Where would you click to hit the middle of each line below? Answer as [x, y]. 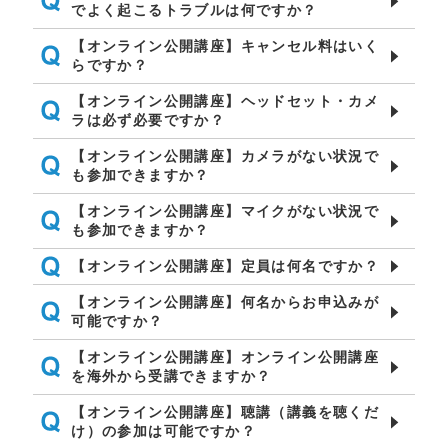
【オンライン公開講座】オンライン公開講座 [225, 357]
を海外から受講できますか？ [171, 376]
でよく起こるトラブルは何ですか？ [194, 10]
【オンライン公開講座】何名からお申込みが [225, 302]
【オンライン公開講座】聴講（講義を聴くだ [225, 412]
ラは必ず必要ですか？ [148, 120]
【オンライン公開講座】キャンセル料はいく [225, 46]
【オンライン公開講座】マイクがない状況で [225, 211]
